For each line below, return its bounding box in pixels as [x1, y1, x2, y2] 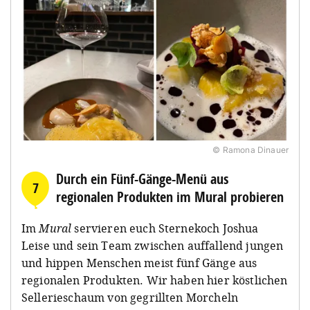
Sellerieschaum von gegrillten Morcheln [21, 289, 239, 305]
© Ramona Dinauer [212, 144, 289, 155]
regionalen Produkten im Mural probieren [56, 187, 284, 206]
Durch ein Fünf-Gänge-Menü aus [56, 169, 228, 188]
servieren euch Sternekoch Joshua [74, 220, 259, 236]
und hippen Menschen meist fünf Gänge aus [21, 255, 257, 271]
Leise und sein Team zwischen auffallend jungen [21, 237, 284, 253]
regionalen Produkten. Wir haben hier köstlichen [21, 272, 288, 288]
